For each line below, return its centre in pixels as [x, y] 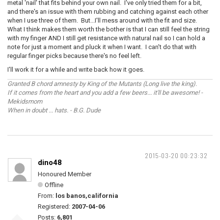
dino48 [50, 163]
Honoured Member [65, 174]
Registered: [55, 206]
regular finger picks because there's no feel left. [75, 56]
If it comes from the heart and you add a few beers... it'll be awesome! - [105, 93]
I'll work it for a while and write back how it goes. [76, 69]
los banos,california [87, 196]
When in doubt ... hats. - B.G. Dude [54, 110]
